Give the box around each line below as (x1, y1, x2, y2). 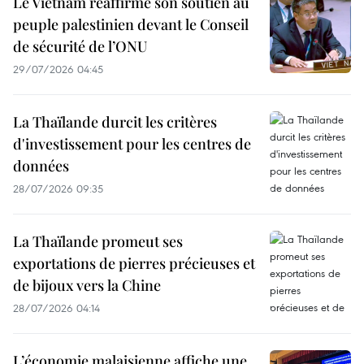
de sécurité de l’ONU (13, 36, 147, 56)
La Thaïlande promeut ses (13, 231, 183, 251)
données (13, 155, 69, 175)
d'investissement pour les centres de (13, 133, 251, 154)
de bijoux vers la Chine (13, 275, 161, 295)
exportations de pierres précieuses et (13, 253, 255, 273)
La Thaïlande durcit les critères (13, 111, 217, 132)
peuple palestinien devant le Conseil (13, 14, 249, 34)
